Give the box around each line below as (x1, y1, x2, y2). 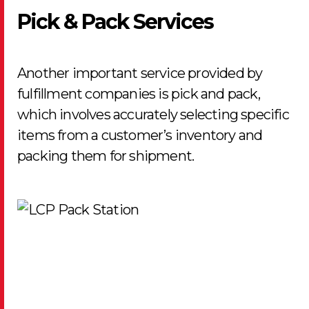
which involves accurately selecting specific (17, 106, 289, 123)
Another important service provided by (17, 65, 263, 81)
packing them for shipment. (17, 148, 195, 164)
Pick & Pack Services (17, 9, 213, 34)
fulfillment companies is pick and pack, (17, 86, 260, 102)
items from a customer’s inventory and (17, 127, 263, 143)
